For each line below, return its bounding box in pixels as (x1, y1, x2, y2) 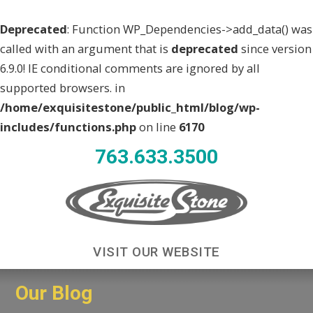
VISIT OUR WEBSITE (93, 244, 220, 261)
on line (136, 119, 179, 135)
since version (238, 41, 312, 57)
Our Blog (15, 282, 93, 305)
